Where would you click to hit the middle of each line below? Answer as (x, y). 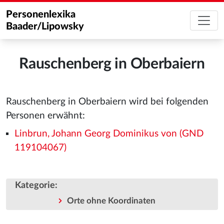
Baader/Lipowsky (45, 26)
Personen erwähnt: (45, 116)
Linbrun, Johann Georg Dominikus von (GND (109, 134)
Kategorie (35, 185)
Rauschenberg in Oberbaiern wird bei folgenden (107, 102)
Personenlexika (41, 14)
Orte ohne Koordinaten (111, 200)
